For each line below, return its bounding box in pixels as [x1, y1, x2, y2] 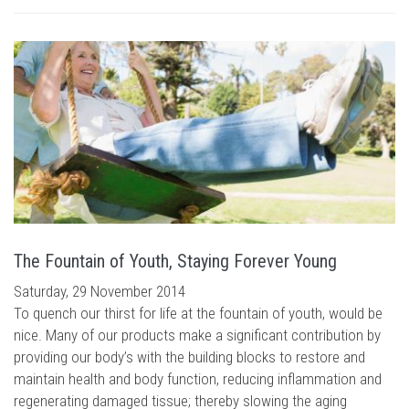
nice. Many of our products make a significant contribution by [14, 326, 381, 344]
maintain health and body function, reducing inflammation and [14, 370, 382, 388]
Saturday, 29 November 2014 [14, 282, 185, 300]
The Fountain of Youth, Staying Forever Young [14, 250, 337, 272]
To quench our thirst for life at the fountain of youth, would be [14, 304, 383, 322]
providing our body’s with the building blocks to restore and [14, 348, 365, 366]
